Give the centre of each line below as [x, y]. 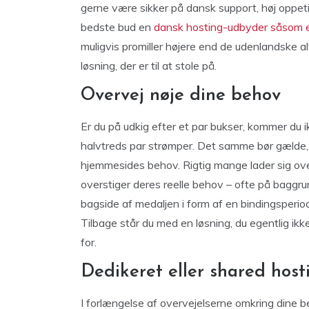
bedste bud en [117, 27]
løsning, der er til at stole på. [149, 66]
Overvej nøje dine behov [181, 96]
